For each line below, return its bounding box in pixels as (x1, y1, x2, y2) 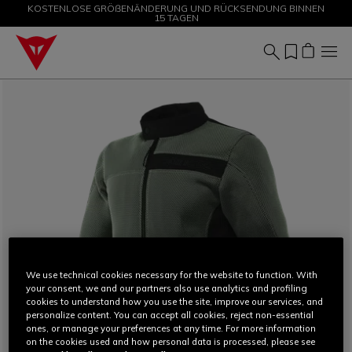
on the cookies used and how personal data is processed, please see (26, 335, 316, 347)
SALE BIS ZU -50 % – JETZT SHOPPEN (91, 2, 261, 14)
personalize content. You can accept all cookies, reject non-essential (26, 309, 314, 321)
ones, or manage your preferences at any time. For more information (26, 322, 317, 334)
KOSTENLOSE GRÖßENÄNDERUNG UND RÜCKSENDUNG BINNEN (27, 2, 324, 14)
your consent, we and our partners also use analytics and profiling (26, 282, 308, 294)
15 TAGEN (153, 12, 199, 24)
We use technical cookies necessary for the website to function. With (26, 269, 318, 280)
